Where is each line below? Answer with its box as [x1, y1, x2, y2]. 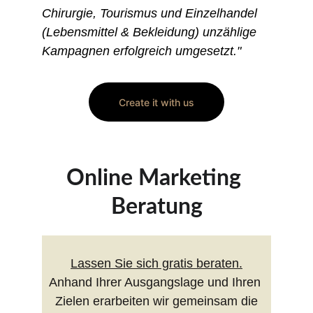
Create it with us [119, 96, 194, 108]
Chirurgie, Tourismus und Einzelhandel [42, 6, 264, 20]
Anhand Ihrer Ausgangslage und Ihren [49, 275, 264, 289]
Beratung [110, 196, 203, 218]
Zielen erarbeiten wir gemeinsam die [55, 294, 258, 308]
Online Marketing [66, 167, 247, 189]
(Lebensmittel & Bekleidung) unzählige [42, 25, 260, 39]
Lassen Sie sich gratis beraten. [71, 256, 242, 270]
